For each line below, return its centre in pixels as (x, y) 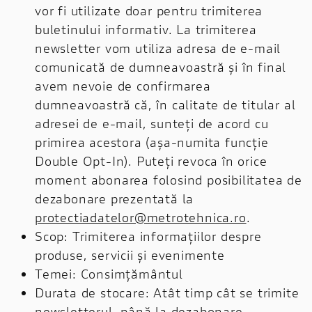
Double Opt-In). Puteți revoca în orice (151, 161)
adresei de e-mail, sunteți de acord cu (152, 123)
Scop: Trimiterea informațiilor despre (148, 236)
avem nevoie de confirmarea (123, 85)
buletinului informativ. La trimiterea (146, 29)
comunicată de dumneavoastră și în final (161, 67)
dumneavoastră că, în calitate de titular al (165, 104)
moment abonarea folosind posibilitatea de (169, 179)
